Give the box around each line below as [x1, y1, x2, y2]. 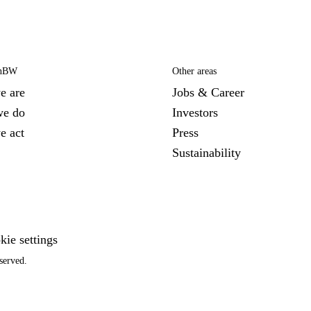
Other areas [172, 66, 217, 76]
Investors [172, 106, 218, 119]
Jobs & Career [172, 85, 244, 99]
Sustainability [172, 146, 241, 160]
